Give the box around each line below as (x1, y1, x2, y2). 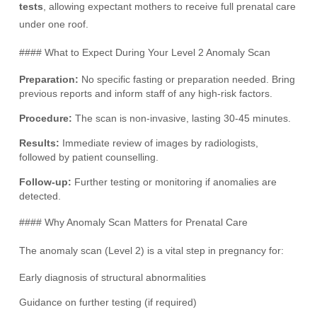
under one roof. (19, 18, 89, 30)
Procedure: (19, 113, 73, 124)
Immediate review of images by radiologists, (59, 137, 259, 149)
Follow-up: (19, 176, 72, 188)
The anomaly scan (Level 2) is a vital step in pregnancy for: (19, 245, 284, 256)
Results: (19, 137, 60, 149)
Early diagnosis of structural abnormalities (19, 272, 207, 283)
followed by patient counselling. (19, 151, 159, 163)
